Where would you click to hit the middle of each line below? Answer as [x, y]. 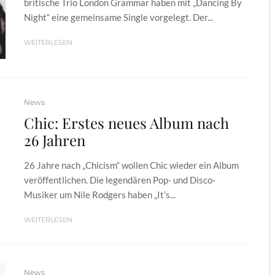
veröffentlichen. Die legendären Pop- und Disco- [120, 180]
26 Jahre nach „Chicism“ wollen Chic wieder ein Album [131, 165]
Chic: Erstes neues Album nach [126, 123]
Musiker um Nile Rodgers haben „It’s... [100, 195]
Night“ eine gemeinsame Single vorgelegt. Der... [118, 17]
